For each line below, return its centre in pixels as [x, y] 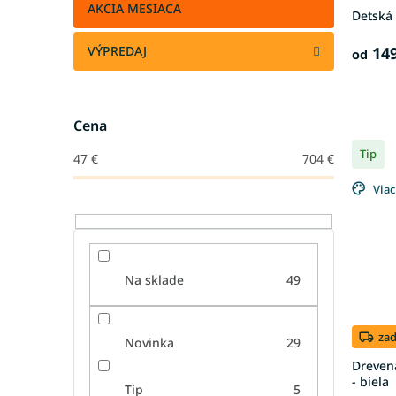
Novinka [149, 342]
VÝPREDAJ [117, 51]
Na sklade [154, 280]
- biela [370, 382]
